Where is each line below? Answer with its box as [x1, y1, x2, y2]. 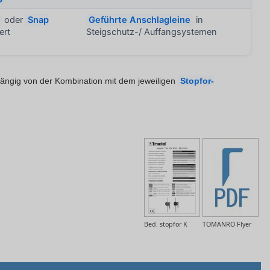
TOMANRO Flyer [202, 220, 251, 229]
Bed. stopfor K [144, 220, 187, 229]
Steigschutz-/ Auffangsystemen [86, 27, 218, 38]
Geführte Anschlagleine [89, 14, 191, 26]
